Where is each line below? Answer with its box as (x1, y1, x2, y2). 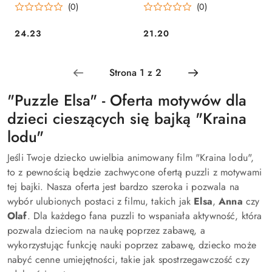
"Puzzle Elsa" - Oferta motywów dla (7, 89, 246, 111)
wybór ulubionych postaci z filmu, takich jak (7, 194, 194, 208)
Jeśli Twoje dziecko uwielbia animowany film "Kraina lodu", (7, 150, 254, 165)
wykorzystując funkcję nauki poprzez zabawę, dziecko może (7, 237, 256, 252)
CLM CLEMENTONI (15, 1, 87, 14)
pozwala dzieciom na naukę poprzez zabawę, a (7, 223, 205, 237)
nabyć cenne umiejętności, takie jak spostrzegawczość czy (7, 252, 250, 267)
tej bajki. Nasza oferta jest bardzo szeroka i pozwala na (7, 179, 239, 194)
